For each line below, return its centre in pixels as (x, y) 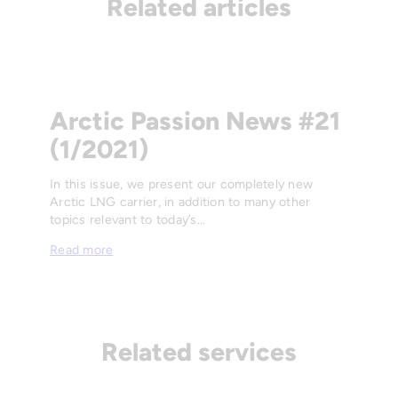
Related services (199, 352)
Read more (82, 251)
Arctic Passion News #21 (195, 120)
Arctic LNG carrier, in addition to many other (180, 202)
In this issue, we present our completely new (181, 184)
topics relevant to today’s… (127, 219)
